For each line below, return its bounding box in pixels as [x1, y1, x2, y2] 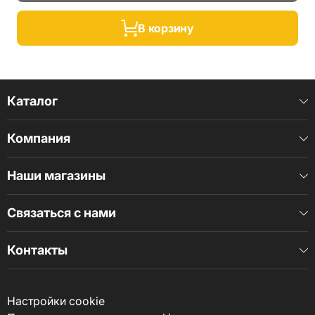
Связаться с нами [7, 205, 116, 221]
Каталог [7, 94, 58, 109]
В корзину [138, 20, 194, 35]
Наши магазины [7, 168, 105, 184]
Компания [7, 131, 70, 146]
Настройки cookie [7, 294, 105, 309]
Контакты [7, 243, 67, 258]
